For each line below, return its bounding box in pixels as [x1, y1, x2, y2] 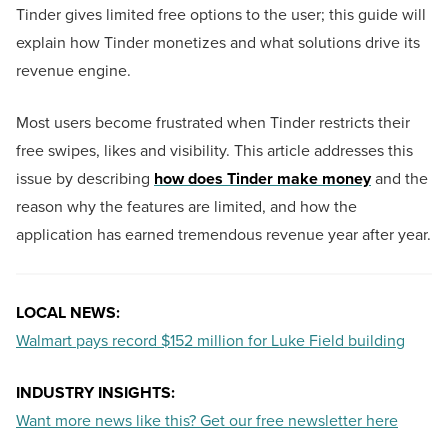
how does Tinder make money [154, 167, 371, 191]
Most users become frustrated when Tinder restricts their [16, 111, 410, 135]
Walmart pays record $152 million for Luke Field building [16, 329, 405, 353]
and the [371, 167, 428, 191]
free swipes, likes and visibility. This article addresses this [16, 139, 413, 163]
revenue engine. [16, 59, 131, 83]
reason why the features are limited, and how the [16, 195, 357, 219]
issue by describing [16, 167, 154, 191]
